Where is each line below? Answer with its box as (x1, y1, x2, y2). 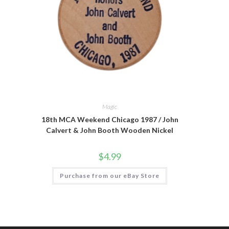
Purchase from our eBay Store (60, 171, 159, 179)
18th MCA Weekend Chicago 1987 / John (41, 114, 178, 124)
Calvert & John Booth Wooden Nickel (46, 125, 173, 134)
